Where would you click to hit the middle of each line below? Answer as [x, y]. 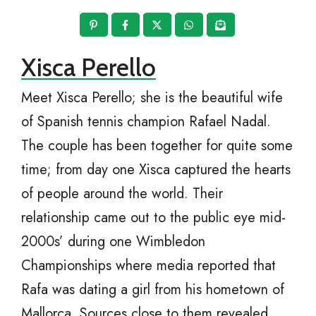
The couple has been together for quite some [157, 146]
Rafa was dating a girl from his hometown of [153, 290]
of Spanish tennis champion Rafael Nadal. [146, 122]
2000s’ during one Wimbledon [113, 242]
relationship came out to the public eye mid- [153, 218]
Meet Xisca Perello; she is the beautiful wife [152, 98]
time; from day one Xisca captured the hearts [156, 170]
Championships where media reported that [148, 266]
